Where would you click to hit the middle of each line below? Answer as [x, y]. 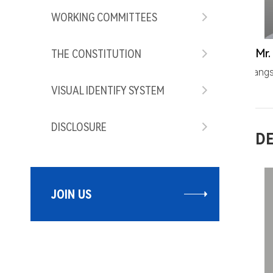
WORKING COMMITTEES [104, 17]
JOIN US [71, 194]
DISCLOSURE [79, 127]
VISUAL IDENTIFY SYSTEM [108, 90]
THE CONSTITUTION [96, 54]
